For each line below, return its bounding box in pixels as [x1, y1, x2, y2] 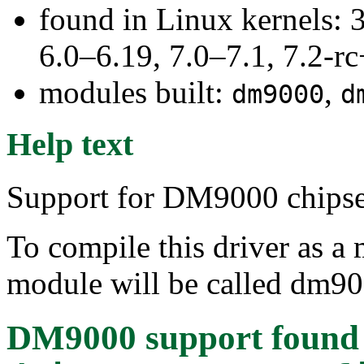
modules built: [39, 74, 232, 110]
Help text [6, 126, 133, 163]
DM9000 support [6, 318, 262, 357]
